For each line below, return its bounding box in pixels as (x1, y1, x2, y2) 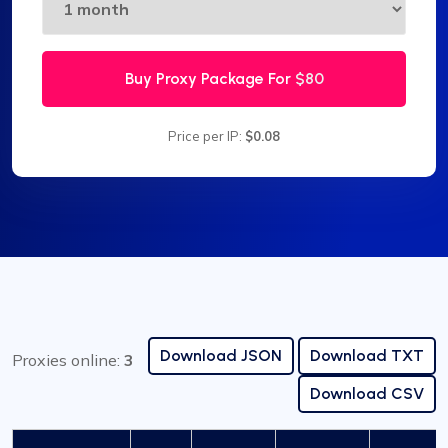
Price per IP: (168, 128, 245, 145)
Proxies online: (12, 350, 124, 371)
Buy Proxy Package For (124, 69, 295, 89)
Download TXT (310, 346, 424, 366)
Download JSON (160, 346, 282, 366)
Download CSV (310, 384, 424, 404)
